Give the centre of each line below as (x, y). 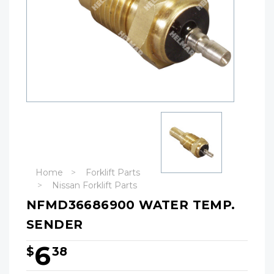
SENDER (55, 224)
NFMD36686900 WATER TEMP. (131, 205)
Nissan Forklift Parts (94, 185)
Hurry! (38, 268)
